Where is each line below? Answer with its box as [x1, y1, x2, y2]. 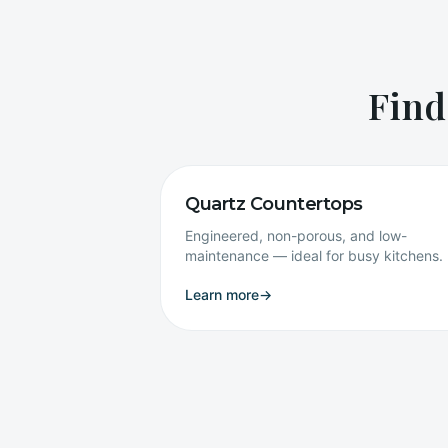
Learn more [185, 286, 259, 303]
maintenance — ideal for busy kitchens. [185, 247, 443, 264]
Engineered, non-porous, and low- [185, 227, 407, 244]
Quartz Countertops [185, 193, 363, 215]
